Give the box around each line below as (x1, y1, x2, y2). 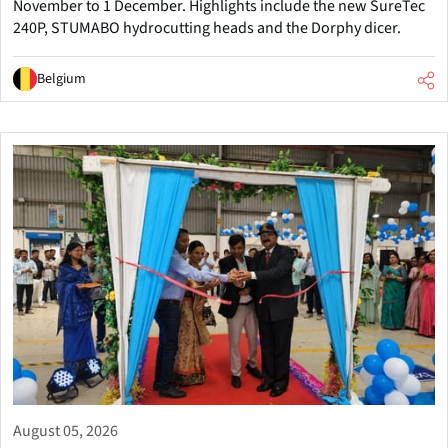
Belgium (37, 69, 86, 90)
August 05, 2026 (13, 419, 118, 442)
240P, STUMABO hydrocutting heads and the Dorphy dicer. (13, 17, 401, 40)
